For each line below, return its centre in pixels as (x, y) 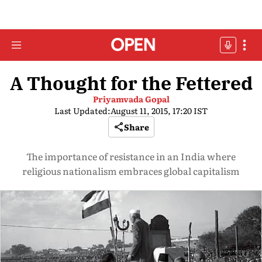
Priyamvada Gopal (131, 99)
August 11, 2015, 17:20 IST (159, 111)
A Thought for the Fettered (131, 83)
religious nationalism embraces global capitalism (131, 171)
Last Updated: (82, 111)
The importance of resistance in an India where (131, 156)
